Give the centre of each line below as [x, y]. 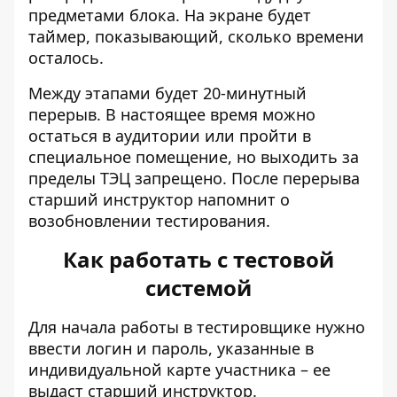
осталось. [66, 58]
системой [198, 288]
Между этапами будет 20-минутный [167, 93]
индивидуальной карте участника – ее [179, 370]
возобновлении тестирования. [149, 221]
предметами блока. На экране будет [170, 15]
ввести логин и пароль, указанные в [171, 348]
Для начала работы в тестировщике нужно [197, 327]
